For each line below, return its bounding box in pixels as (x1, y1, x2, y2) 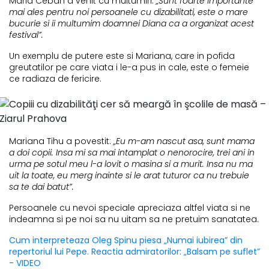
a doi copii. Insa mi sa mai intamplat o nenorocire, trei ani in (9, 146, 255, 159)
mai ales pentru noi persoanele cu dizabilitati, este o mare (9, 5, 248, 18)
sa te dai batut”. (9, 180, 74, 193)
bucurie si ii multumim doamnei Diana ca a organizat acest (9, 17, 254, 29)
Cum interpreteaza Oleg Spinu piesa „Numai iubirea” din (9, 234, 243, 246)
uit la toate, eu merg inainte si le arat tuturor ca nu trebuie (9, 169, 249, 181)
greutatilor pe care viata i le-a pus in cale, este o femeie (9, 61, 249, 73)
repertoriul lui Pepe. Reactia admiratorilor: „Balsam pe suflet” (9, 245, 260, 258)
